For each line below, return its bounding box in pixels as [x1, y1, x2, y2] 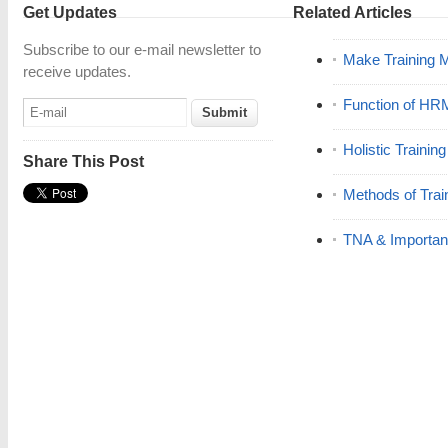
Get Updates [23, 4, 117, 21]
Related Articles [293, 4, 412, 21]
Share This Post [23, 153, 144, 170]
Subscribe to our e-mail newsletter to [23, 41, 261, 58]
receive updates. [23, 63, 131, 80]
